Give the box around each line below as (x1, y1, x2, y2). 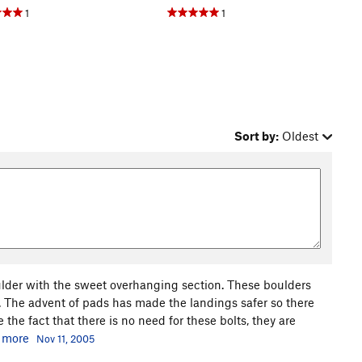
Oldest (282, 128, 319, 144)
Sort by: (234, 128, 280, 144)
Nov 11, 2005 (36, 331, 95, 345)
